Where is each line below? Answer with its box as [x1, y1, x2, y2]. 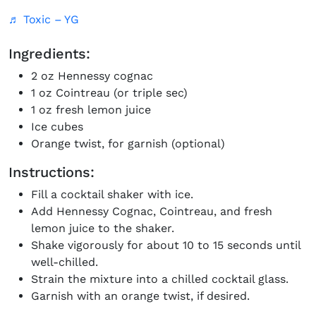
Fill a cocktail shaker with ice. [31, 188, 193, 201]
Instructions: [8, 164, 95, 181]
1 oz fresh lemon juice [31, 103, 151, 116]
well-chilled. [31, 255, 98, 269]
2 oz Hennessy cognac [31, 69, 153, 83]
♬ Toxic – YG [8, 13, 80, 26]
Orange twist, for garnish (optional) [31, 137, 225, 150]
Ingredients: [8, 45, 90, 62]
